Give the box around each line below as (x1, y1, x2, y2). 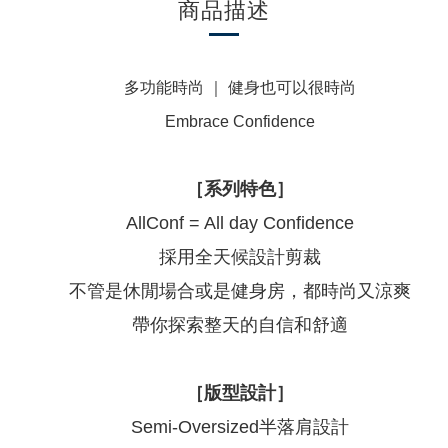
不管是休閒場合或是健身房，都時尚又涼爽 (69, 281, 411, 301)
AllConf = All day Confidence (126, 213, 354, 233)
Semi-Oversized (131, 417, 259, 437)
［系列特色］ (186, 179, 294, 199)
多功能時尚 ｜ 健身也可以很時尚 (124, 79, 356, 96)
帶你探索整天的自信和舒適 (132, 315, 348, 335)
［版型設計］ (186, 383, 294, 403)
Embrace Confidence (165, 113, 315, 130)
